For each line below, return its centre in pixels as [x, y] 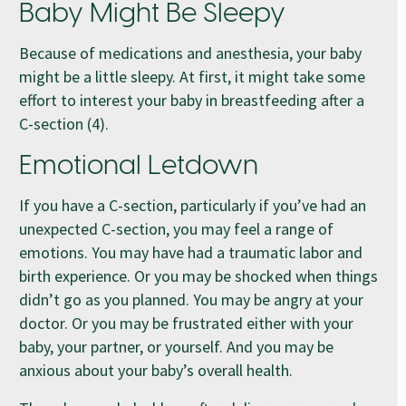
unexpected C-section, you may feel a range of [176, 228]
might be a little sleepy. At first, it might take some [192, 76]
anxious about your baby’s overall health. [158, 370]
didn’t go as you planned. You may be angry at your [191, 299]
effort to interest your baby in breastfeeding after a [192, 100]
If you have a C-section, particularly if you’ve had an [193, 205]
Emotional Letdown [139, 166]
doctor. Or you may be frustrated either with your [186, 323]
